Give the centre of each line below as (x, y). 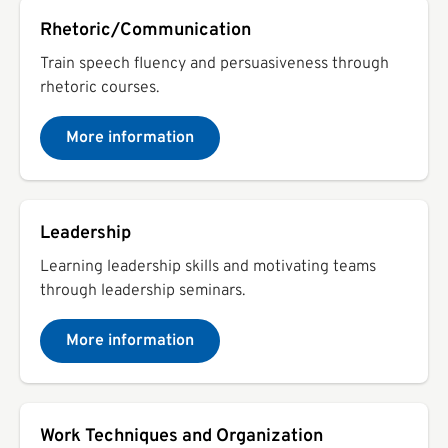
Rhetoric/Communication (145, 30)
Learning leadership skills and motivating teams (208, 266)
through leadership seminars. (142, 290)
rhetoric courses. (99, 87)
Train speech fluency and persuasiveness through (214, 63)
